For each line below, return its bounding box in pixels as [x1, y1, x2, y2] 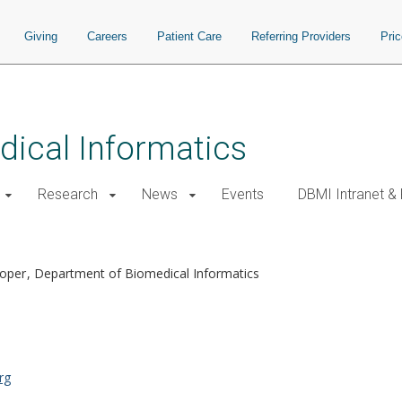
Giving [24, 30, 57, 43]
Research [38, 186, 98, 203]
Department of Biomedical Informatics [34, 265, 260, 282]
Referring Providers [251, 30, 351, 43]
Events [222, 186, 264, 203]
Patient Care [157, 30, 222, 43]
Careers [87, 30, 127, 43]
